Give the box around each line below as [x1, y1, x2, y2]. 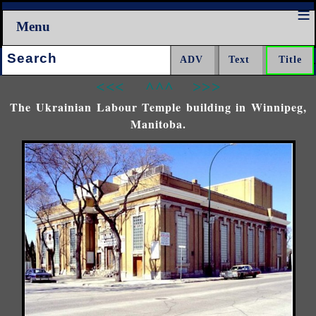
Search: [1, 47, 35, 59]
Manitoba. [130, 115, 187, 132]
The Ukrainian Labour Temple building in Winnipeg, [10, 98, 308, 115]
